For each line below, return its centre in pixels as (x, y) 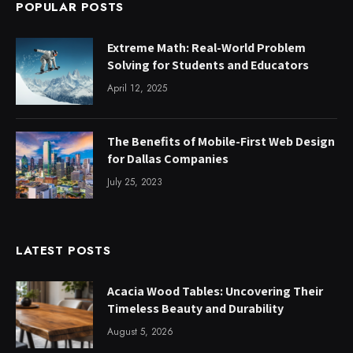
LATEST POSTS (63, 250)
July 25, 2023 (135, 182)
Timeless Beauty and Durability (195, 308)
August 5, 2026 (140, 331)
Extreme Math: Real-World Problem (206, 47)
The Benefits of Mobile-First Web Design (221, 141)
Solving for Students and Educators (208, 65)
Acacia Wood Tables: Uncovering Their (215, 291)
